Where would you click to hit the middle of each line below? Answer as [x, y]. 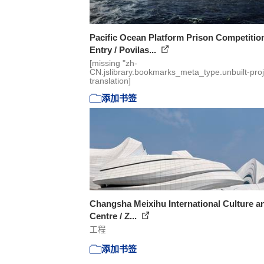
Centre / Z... [114, 216]
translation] [110, 81]
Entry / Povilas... [124, 49]
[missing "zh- [113, 63]
